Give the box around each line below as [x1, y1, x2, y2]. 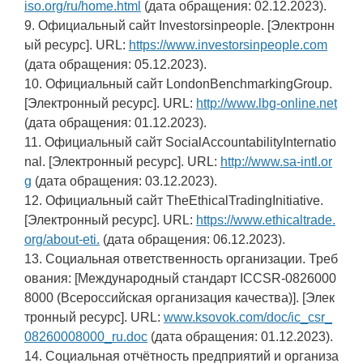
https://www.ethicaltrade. [196, 213, 335, 228]
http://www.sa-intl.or [220, 155, 332, 169]
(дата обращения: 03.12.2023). [32, 174, 217, 189]
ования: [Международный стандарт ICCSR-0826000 [24, 271, 336, 286]
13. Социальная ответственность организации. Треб [24, 252, 338, 267]
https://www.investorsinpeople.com [129, 38, 327, 53]
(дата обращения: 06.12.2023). [100, 233, 285, 247]
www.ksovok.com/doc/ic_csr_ [164, 310, 332, 325]
